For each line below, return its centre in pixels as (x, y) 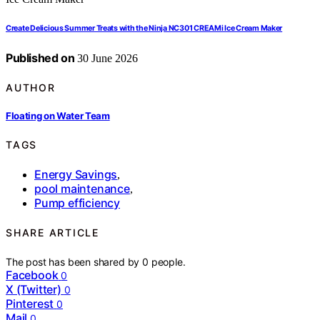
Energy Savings (76, 174)
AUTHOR (31, 87)
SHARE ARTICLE (52, 233)
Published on (40, 57)
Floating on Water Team (58, 116)
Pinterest (30, 303)
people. (168, 261)
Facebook (32, 275)
